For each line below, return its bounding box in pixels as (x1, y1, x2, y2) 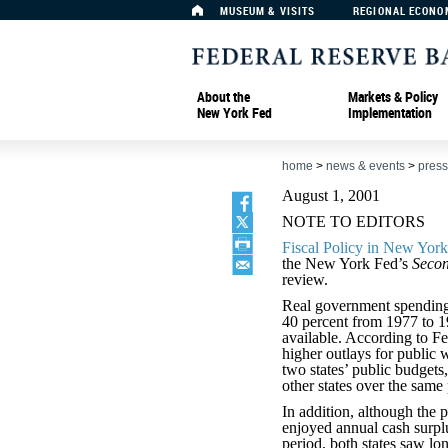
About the (197, 86, 250, 106)
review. (282, 271, 328, 288)
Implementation (348, 102, 432, 122)
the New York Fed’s (282, 255, 412, 272)
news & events (326, 159, 405, 173)
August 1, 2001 (282, 187, 380, 204)
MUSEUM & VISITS (219, 3, 316, 18)
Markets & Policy (348, 86, 438, 106)
